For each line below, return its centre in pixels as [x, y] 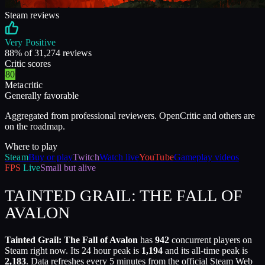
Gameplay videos [206, 157]
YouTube [156, 157]
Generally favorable [42, 96]
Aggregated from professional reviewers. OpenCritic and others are [130, 116]
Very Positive [30, 42]
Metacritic [24, 85]
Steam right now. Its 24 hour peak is [72, 251]
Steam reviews [32, 15]
